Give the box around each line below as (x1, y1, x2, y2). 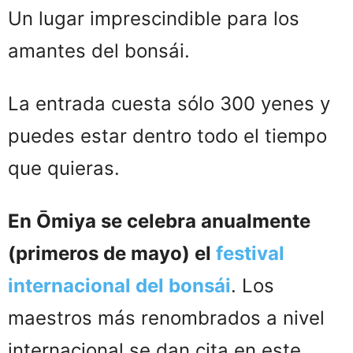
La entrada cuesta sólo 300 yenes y (8, 91, 330, 115)
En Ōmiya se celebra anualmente (8, 209, 310, 232)
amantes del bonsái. (8, 39, 190, 62)
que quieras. (8, 156, 125, 180)
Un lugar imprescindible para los (8, 6, 299, 30)
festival (211, 241, 284, 265)
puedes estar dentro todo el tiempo (8, 124, 327, 147)
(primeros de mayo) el (8, 241, 211, 265)
